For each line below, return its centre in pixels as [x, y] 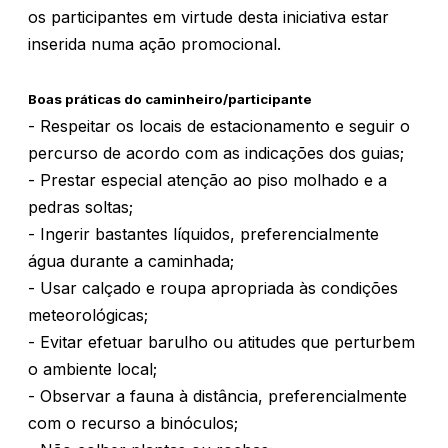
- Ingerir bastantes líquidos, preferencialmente [203, 234]
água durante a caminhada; [131, 261]
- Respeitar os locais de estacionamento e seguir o [219, 126]
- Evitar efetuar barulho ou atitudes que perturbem [221, 342]
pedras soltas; [80, 207]
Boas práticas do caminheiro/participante [170, 99]
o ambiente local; [92, 369]
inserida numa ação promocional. [154, 44]
